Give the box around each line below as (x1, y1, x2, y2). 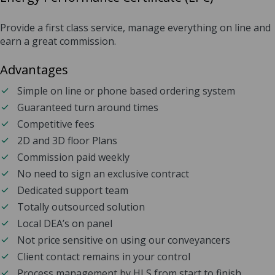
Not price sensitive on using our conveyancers (17, 233, 230, 247)
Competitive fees (17, 117, 95, 131)
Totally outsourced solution (17, 200, 145, 214)
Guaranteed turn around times (17, 101, 158, 115)
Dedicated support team (17, 184, 128, 198)
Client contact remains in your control (17, 250, 190, 264)
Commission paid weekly (17, 150, 130, 165)
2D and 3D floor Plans (17, 134, 117, 148)
